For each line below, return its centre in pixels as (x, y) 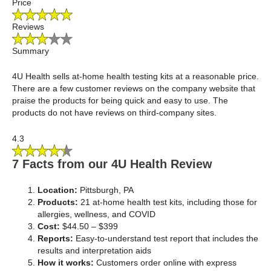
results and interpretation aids (94, 250)
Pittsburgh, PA (107, 190)
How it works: (66, 262)
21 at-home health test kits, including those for (168, 202)
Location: (59, 190)
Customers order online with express (165, 262)
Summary (31, 51)
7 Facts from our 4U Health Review (112, 164)
